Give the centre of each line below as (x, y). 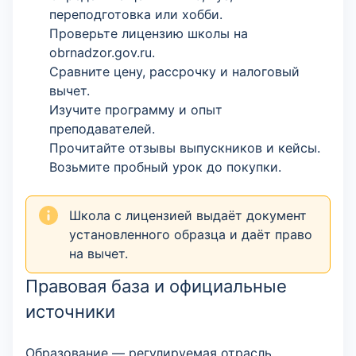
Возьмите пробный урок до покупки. (165, 167)
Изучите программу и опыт (136, 110)
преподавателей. (102, 129)
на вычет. (99, 253)
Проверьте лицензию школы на (149, 33)
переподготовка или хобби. (136, 14)
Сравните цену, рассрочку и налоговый (174, 72)
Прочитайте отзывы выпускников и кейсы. (185, 148)
